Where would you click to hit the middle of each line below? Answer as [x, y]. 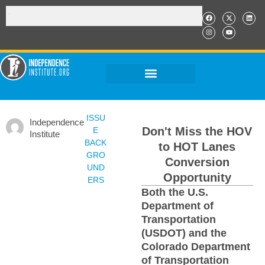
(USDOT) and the [184, 233]
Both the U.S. [174, 192]
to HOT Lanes [197, 147]
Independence [57, 122]
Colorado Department [195, 247]
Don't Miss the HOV [197, 131]
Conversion [197, 162]
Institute [45, 134]
